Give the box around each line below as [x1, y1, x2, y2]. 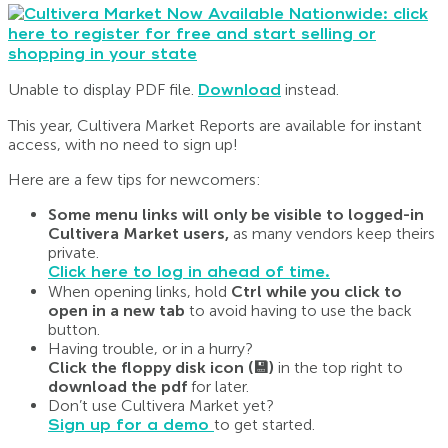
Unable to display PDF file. [8, 80, 198, 100]
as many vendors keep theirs [229, 224, 435, 244]
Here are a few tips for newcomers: [8, 170, 261, 190]
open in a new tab [48, 301, 189, 321]
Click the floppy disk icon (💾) [48, 358, 278, 378]
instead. [281, 80, 339, 100]
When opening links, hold [48, 282, 231, 302]
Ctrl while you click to [231, 282, 402, 302]
